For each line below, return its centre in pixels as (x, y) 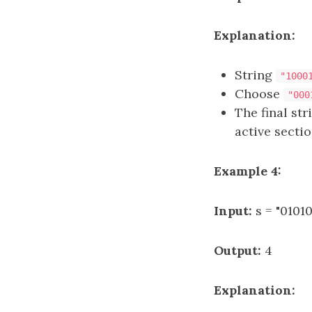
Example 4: (248, 171)
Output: (237, 250)
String (255, 75)
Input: (233, 211)
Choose (259, 94)
